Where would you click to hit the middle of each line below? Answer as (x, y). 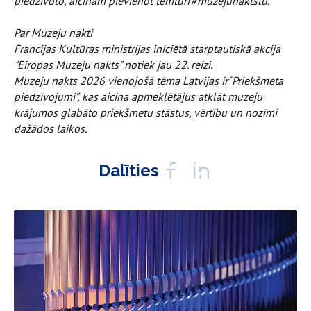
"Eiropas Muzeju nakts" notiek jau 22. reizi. (114, 64)
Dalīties (128, 170)
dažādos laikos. (50, 128)
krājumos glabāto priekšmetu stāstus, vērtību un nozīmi (145, 112)
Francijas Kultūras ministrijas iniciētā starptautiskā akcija (147, 48)
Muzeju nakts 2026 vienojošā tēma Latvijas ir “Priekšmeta (149, 80)
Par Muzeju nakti (53, 32)
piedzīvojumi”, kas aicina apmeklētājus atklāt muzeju (138, 96)
